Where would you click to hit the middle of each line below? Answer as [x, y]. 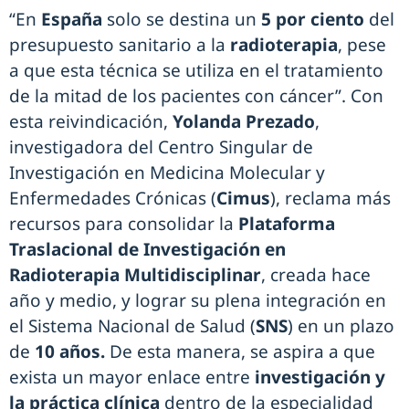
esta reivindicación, [91, 122]
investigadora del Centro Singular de [161, 147]
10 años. [72, 352]
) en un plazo [341, 326]
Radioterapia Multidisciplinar [135, 275]
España [74, 20]
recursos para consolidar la [124, 224]
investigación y [318, 378]
